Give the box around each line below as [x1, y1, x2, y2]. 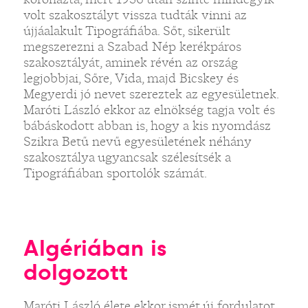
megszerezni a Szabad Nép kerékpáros [23, 38, 241, 55]
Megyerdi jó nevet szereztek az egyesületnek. [23, 85, 278, 102]
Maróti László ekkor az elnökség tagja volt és [23, 101, 275, 118]
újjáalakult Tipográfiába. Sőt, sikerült [23, 22, 230, 39]
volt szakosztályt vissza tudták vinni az [23, 6, 247, 23]
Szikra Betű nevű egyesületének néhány [23, 133, 252, 150]
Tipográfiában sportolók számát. [23, 164, 207, 181]
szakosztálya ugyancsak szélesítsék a [23, 148, 231, 166]
